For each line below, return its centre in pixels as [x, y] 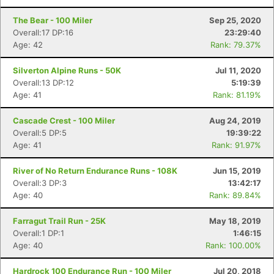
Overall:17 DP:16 [43, 32]
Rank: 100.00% [233, 245]
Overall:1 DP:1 [39, 233]
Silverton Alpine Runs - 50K [67, 70]
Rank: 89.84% [235, 195]
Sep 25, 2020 [235, 20]
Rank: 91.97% [236, 145]
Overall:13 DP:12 [43, 83]
